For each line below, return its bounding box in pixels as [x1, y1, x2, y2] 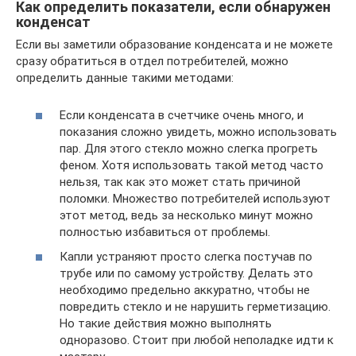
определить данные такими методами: [16, 71, 234, 85]
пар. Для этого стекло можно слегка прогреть [60, 141, 318, 156]
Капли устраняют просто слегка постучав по [60, 250, 312, 264]
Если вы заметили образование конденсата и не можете [16, 37, 333, 52]
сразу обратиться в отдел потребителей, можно [16, 54, 288, 68]
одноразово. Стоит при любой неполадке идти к [60, 333, 334, 347]
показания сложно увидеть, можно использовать [60, 124, 337, 139]
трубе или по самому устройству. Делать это [60, 266, 313, 281]
